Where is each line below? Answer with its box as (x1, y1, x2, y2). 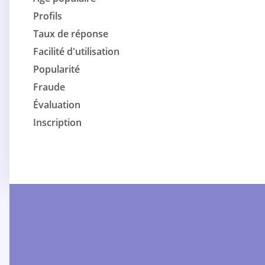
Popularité (33, 63, 80, 76)
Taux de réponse (33, 27, 108, 41)
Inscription (33, 116, 82, 130)
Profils (33, 9, 62, 23)
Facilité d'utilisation (33, 45, 119, 59)
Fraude (33, 80, 65, 94)
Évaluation (33, 98, 80, 112)
